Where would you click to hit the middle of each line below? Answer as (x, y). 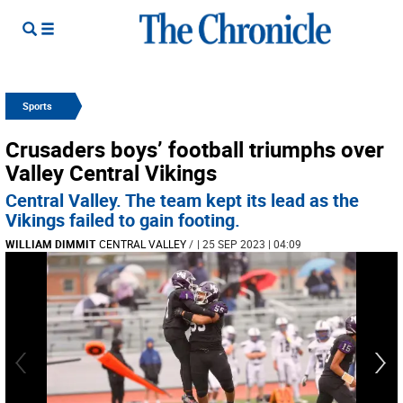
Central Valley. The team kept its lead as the (182, 200)
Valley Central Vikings (111, 173)
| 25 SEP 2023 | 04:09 (249, 244)
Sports (37, 106)
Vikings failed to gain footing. (123, 220)
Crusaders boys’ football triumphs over (195, 149)
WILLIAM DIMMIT (50, 244)
